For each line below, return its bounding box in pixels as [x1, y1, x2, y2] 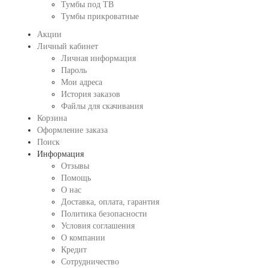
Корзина [36, 114, 67, 123]
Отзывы [60, 162, 89, 170]
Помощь [60, 173, 91, 182]
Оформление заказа [36, 126, 108, 135]
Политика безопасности [60, 209, 147, 218]
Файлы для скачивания [60, 102, 143, 111]
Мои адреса [60, 78, 102, 87]
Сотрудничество [60, 257, 119, 266]
